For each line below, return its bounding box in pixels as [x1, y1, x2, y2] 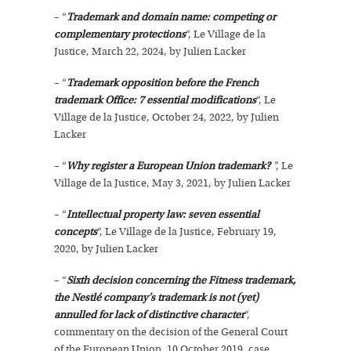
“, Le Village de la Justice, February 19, [97, 226, 277, 238]
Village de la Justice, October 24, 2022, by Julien [54, 111, 279, 124]
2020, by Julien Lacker [54, 243, 158, 255]
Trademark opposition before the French [67, 77, 259, 89]
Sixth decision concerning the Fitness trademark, [67, 274, 296, 287]
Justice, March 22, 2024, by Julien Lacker [54, 45, 246, 58]
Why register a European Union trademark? [67, 160, 270, 172]
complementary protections [54, 28, 186, 41]
